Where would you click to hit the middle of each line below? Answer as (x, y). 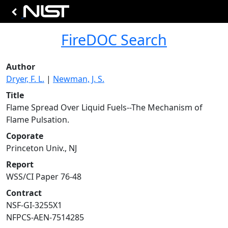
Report (20, 164)
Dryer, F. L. (25, 79)
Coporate (25, 136)
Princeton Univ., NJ (41, 148)
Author (21, 67)
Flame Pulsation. (38, 120)
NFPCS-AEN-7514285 (45, 217)
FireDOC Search (114, 39)
